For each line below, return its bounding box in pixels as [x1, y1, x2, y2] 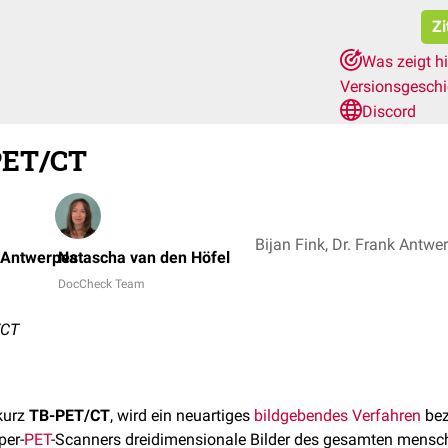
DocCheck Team [58, 277, 145, 291]
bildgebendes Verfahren [254, 406, 421, 425]
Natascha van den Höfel [58, 248, 230, 267]
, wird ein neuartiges [110, 406, 254, 425]
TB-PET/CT [29, 406, 110, 425]
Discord [362, 102, 416, 121]
